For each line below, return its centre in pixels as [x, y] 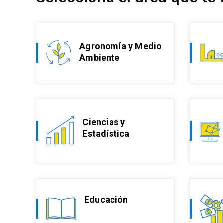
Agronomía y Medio [121, 46]
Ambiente [100, 57]
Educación [106, 199]
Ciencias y [104, 122]
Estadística [106, 134]
